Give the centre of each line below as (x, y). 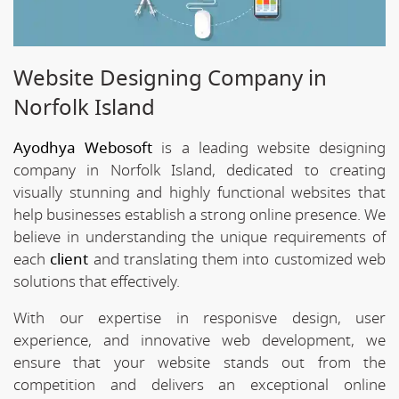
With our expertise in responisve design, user (199, 318)
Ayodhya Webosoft (83, 148)
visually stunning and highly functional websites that (199, 192)
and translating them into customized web (237, 259)
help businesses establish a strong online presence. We (199, 215)
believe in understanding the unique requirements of (199, 237)
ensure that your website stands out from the (199, 362)
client (69, 259)
